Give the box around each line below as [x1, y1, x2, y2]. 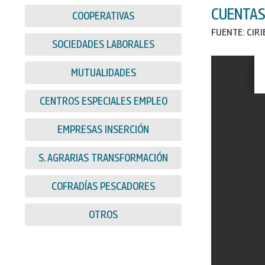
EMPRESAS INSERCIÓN [57, 123, 149, 136]
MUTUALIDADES [70, 66, 136, 79]
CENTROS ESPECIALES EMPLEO [39, 95, 167, 108]
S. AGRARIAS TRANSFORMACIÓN [38, 151, 168, 164]
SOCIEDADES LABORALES [52, 38, 154, 51]
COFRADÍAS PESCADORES [51, 180, 155, 193]
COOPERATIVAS [72, 9, 134, 22]
